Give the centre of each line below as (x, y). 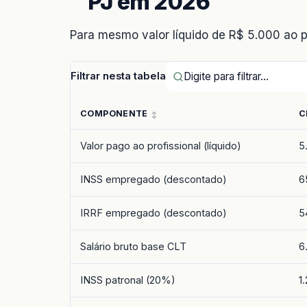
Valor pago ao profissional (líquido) (161, 146)
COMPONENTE (114, 114)
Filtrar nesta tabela (118, 76)
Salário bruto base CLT (133, 247)
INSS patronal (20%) (128, 280)
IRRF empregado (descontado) (153, 213)
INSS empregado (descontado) (153, 180)
